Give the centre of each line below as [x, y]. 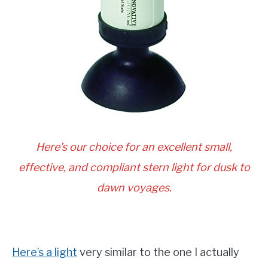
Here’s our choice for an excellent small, [134, 147]
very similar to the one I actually [158, 252]
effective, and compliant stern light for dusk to [134, 167]
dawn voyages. [134, 187]
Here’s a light [45, 252]
